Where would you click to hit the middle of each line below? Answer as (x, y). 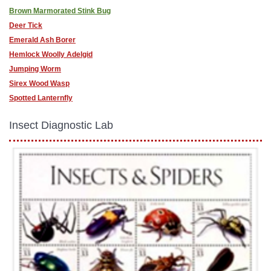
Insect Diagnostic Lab (61, 126)
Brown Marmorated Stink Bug (60, 11)
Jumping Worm (35, 69)
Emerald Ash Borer (42, 40)
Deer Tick (26, 26)
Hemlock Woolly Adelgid (51, 55)
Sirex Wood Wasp (39, 84)
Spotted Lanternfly (41, 98)
